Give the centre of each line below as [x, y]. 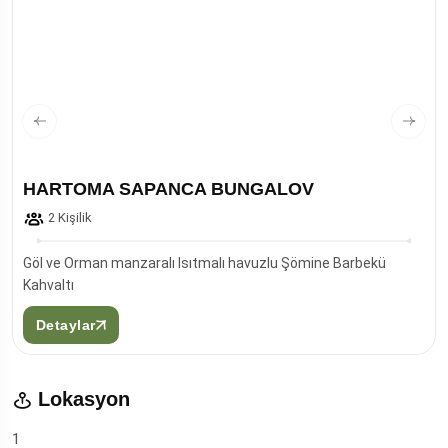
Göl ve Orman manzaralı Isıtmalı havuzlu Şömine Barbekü [204, 262]
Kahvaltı [48, 284]
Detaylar [66, 324]
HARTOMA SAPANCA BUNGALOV [168, 189]
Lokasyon [81, 398]
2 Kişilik [68, 217]
